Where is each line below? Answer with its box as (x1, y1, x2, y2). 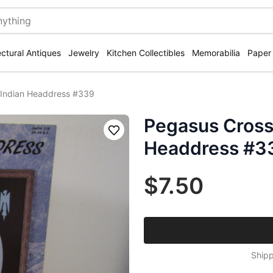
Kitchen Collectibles (107, 48, 185, 58)
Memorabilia (192, 48, 240, 58)
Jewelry (68, 48, 99, 58)
